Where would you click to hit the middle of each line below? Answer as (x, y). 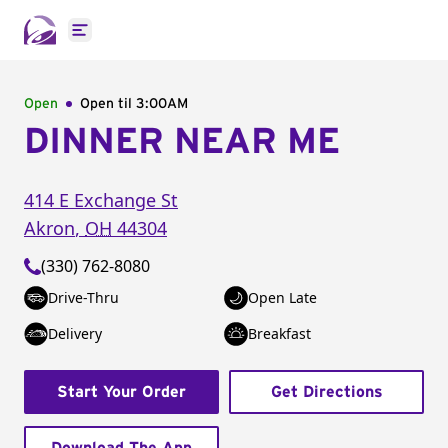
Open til (108, 104)
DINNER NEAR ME (182, 142)
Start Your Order (121, 392)
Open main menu (144, 40)
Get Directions (326, 392)
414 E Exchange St (101, 200)
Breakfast (279, 333)
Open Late (282, 297)
